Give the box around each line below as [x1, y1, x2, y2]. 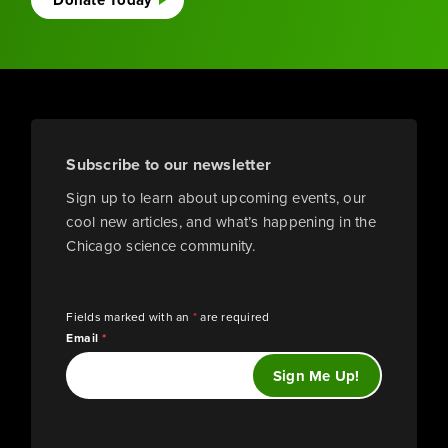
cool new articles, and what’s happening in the [66, 211, 376, 234]
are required [197, 308, 270, 327]
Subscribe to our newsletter [66, 153, 272, 177]
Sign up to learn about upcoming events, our [66, 187, 367, 210]
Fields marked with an [66, 308, 193, 327]
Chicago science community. [66, 235, 255, 258]
